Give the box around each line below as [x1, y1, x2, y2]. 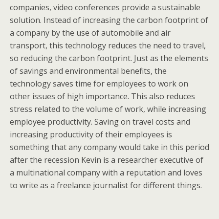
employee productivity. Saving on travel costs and [10, 116, 190, 127]
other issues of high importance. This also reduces [10, 91, 195, 102]
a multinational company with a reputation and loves [10, 167, 202, 178]
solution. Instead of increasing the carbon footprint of [10, 15, 208, 25]
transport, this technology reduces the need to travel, [10, 40, 206, 51]
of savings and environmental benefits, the [10, 66, 167, 76]
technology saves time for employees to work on [10, 78, 188, 89]
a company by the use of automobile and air [10, 27, 171, 38]
